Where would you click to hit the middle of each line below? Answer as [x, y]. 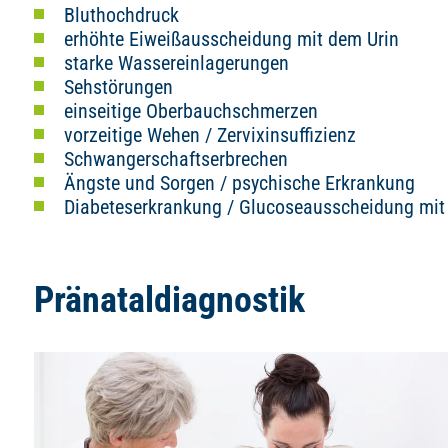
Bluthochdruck [121, 15]
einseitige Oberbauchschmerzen [191, 111]
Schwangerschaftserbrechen [176, 159]
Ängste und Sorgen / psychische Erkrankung [239, 183]
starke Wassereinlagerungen [176, 63]
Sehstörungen [118, 87]
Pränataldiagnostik [169, 300]
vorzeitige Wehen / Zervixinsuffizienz [210, 135]
